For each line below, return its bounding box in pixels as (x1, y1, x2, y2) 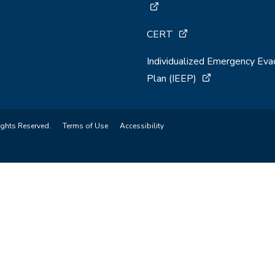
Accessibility (120, 120, 164, 131)
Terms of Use (63, 120, 108, 131)
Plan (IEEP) (147, 71, 196, 85)
